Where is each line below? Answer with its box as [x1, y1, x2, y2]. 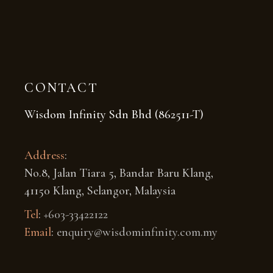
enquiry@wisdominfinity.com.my [57, 224, 218, 239]
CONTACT [24, 79, 98, 96]
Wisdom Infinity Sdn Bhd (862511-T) [24, 107, 204, 122]
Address [24, 147, 65, 163]
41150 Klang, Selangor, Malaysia [24, 183, 176, 198]
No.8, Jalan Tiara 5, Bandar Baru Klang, [24, 165, 214, 180]
